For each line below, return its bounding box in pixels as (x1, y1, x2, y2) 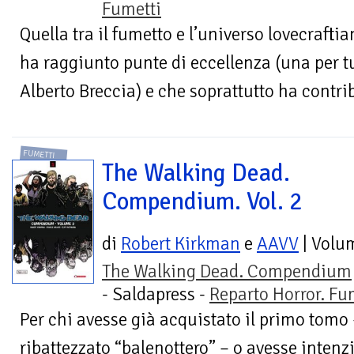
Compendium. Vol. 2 (102, 186, 303, 217)
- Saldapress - (102, 283, 209, 307)
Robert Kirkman (121, 232, 240, 256)
